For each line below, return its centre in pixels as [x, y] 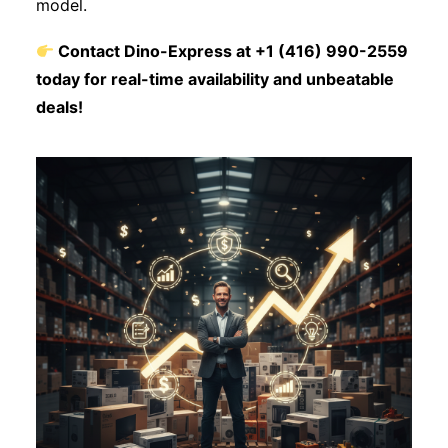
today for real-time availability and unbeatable [215, 79]
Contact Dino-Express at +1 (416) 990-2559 [231, 51]
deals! [61, 107]
